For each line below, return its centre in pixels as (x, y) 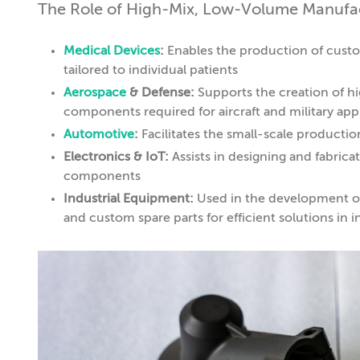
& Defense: (160, 93)
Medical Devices (112, 51)
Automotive (99, 135)
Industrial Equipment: (129, 199)
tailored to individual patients (151, 70)
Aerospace (95, 93)
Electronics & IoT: (116, 157)
